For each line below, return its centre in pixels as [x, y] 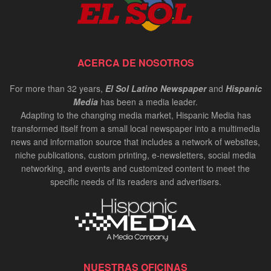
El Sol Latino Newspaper [155, 88]
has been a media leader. [148, 101]
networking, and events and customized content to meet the [135, 168]
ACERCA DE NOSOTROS [135, 62]
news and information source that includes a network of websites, [135, 141]
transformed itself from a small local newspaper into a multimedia [135, 128]
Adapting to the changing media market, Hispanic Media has [135, 115]
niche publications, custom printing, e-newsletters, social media [135, 155]
